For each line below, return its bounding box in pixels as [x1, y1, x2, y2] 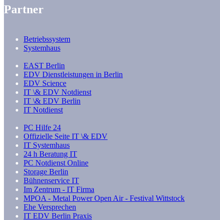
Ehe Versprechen [24, 203, 76, 212]
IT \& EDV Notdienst [24, 88, 91, 97]
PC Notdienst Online [24, 159, 88, 167]
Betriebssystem [24, 35, 70, 44]
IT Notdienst [24, 106, 63, 114]
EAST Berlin [24, 61, 65, 70]
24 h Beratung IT [24, 150, 77, 159]
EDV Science [24, 79, 66, 88]
